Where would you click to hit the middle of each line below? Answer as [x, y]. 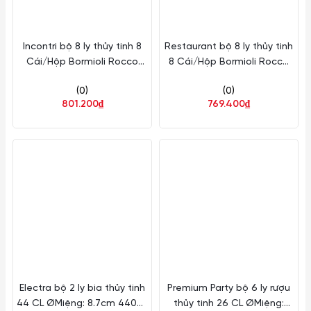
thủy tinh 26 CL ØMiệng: [229, 304]
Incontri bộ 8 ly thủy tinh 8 [82, 47]
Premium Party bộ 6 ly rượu [229, 288]
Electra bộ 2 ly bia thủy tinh [82, 288]
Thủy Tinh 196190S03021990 [229, 77]
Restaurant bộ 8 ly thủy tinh [229, 47]
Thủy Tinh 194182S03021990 [82, 77]
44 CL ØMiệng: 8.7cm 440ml [82, 304]
